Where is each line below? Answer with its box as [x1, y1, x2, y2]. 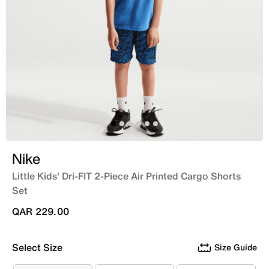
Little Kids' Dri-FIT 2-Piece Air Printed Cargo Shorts [12, 168, 241, 183]
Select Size [12, 240, 62, 255]
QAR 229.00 [12, 204, 69, 219]
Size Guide [214, 240, 257, 253]
